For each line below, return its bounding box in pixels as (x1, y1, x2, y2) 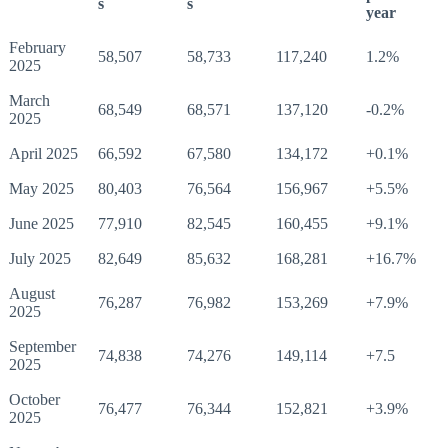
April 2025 (9, 145, 78, 163)
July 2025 (9, 250, 71, 268)
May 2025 (9, 180, 74, 198)
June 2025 (9, 215, 74, 233)
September (9, 338, 76, 356)
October (9, 391, 60, 409)
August (9, 285, 55, 303)
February (9, 39, 66, 57)
